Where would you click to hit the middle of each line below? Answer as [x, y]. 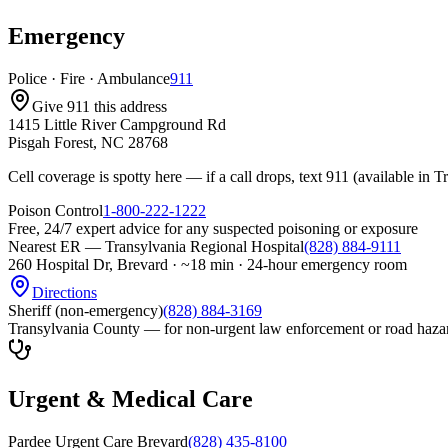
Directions [64, 292]
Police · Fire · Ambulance [89, 78]
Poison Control [55, 210]
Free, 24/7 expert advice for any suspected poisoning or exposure [213, 228]
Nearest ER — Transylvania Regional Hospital [156, 246]
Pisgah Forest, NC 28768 [88, 142]
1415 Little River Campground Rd [117, 124]
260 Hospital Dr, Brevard [88, 264]
